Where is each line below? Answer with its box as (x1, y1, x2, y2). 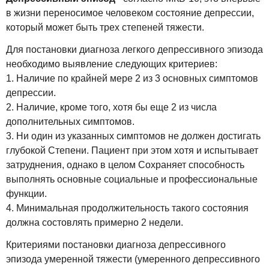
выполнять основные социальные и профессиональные (6, 174, 258, 184)
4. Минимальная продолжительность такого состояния (6, 202, 249, 213)
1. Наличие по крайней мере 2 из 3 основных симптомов (6, 73, 258, 83)
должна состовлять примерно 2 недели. (6, 217, 183, 228)
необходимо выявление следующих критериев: (6, 58, 217, 69)
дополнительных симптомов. (6, 116, 134, 127)
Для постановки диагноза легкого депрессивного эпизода (6, 44, 263, 55)
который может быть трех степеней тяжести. (6, 22, 204, 32)
